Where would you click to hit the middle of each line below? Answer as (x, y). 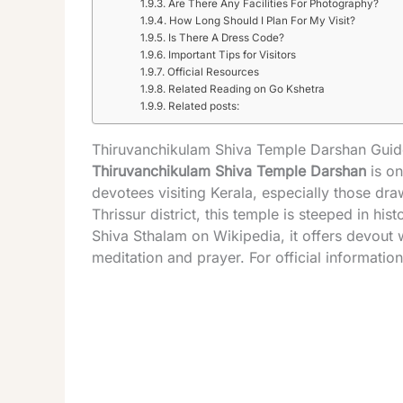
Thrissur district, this (162, 214)
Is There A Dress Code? (226, 37)
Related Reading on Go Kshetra (246, 89)
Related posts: (203, 106)
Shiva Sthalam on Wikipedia (186, 235)
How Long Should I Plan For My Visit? (262, 20)
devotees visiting (151, 192)
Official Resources (213, 72)
